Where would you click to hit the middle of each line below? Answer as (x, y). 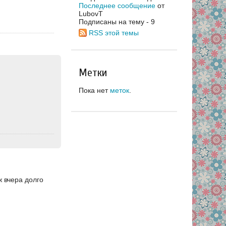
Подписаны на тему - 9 (117, 21)
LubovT (91, 13)
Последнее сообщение (117, 5)
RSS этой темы (114, 33)
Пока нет (94, 90)
